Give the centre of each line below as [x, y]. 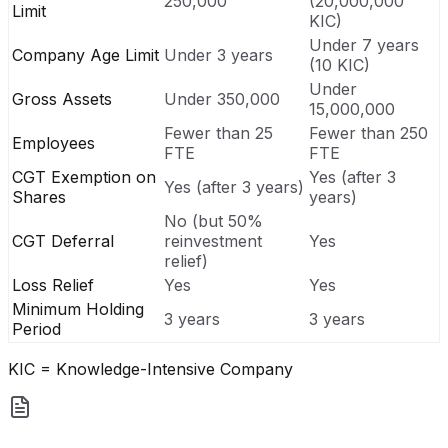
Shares [39, 196]
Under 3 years [218, 54]
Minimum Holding [78, 308]
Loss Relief [53, 284]
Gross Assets [62, 98]
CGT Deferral [63, 240]
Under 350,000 [222, 98]
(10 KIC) [339, 64]
